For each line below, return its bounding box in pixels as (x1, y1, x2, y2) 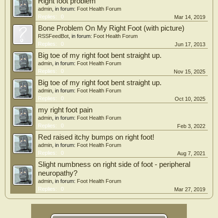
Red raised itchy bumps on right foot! (38, 133, 154, 141)
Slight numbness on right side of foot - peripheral (38, 161, 190, 168)
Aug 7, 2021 (177, 150, 205, 156)
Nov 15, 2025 (174, 69, 205, 74)
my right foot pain (38, 106, 92, 114)
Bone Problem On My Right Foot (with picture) (38, 24, 184, 32)
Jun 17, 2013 (175, 41, 205, 47)
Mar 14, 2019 (174, 14, 205, 20)
